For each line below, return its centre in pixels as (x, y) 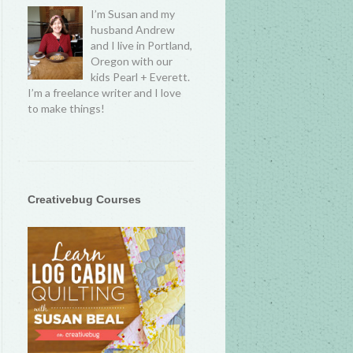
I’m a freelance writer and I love (105, 93)
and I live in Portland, (142, 45)
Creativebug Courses (85, 199)
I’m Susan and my (133, 14)
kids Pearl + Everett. (141, 77)
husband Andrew (133, 30)
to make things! (67, 108)
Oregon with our (132, 61)
